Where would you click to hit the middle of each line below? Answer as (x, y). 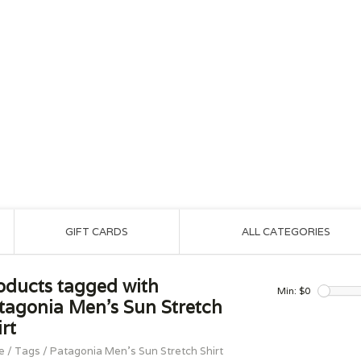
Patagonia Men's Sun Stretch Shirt (137, 351)
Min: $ (291, 290)
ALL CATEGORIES (286, 232)
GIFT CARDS (97, 232)
